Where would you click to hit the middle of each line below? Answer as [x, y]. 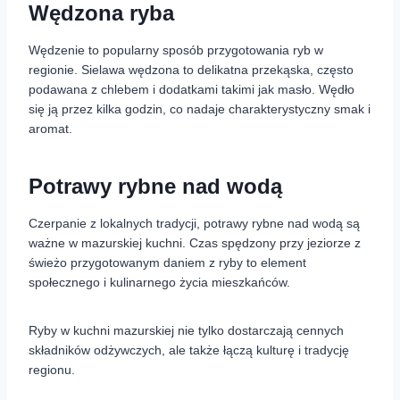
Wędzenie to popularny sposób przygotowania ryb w [176, 50]
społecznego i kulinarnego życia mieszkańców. [159, 283]
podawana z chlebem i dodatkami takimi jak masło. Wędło [192, 90]
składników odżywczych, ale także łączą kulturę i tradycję [189, 350]
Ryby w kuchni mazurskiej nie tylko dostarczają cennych [186, 331]
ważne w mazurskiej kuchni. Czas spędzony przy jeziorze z [195, 243]
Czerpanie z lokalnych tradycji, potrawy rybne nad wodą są [194, 224]
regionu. [52, 370]
